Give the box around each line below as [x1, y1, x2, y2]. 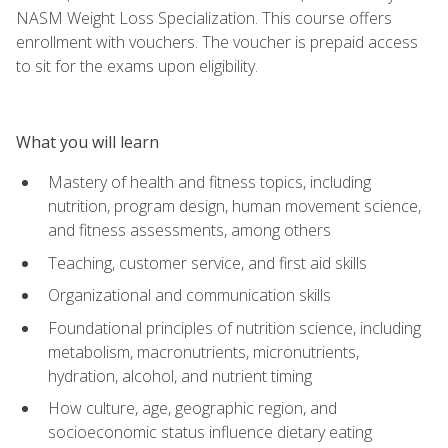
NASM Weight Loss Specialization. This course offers [16, 6, 392, 29]
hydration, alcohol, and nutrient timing [48, 364, 312, 387]
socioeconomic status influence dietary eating [48, 421, 372, 444]
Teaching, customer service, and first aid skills [48, 251, 367, 274]
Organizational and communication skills [48, 284, 331, 307]
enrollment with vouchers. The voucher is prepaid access [16, 30, 418, 53]
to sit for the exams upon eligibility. [16, 54, 258, 77]
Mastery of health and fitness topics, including [48, 170, 371, 193]
